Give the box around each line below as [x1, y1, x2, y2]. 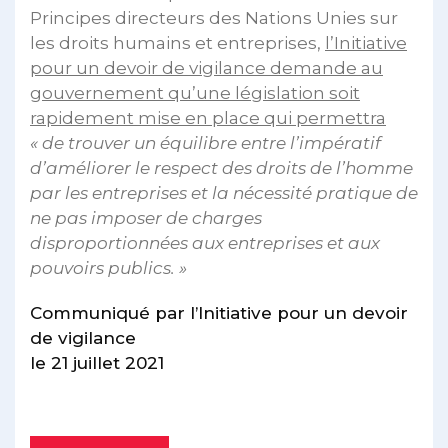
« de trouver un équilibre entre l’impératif [30, 133, 381, 153]
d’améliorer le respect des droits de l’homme [30, 158, 413, 178]
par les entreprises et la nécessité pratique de [30, 183, 418, 203]
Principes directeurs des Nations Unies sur [30, 8, 398, 28]
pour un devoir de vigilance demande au [30, 58, 383, 78]
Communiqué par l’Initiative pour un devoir [30, 303, 408, 323]
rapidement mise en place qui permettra [30, 108, 386, 128]
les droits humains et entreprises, [30, 33, 325, 53]
